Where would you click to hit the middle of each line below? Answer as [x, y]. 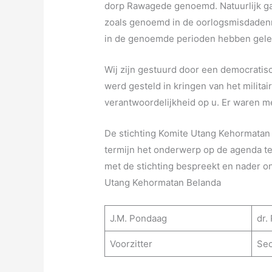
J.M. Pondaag [138, 219]
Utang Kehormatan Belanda [163, 183]
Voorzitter [131, 244]
